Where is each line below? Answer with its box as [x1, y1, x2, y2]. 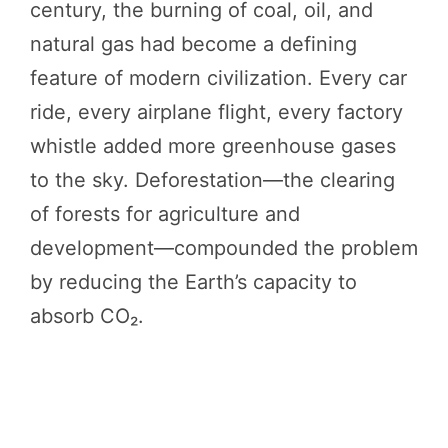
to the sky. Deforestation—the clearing [30, 167, 395, 192]
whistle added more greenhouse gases [30, 133, 396, 158]
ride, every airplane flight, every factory [30, 99, 403, 124]
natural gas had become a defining [30, 31, 357, 56]
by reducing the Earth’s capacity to [30, 269, 357, 294]
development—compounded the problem [30, 235, 418, 260]
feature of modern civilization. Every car [30, 65, 407, 90]
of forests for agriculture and [30, 201, 300, 226]
